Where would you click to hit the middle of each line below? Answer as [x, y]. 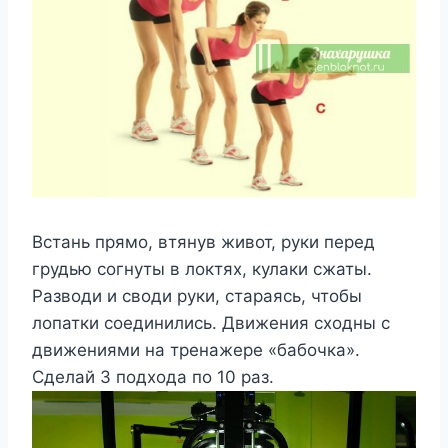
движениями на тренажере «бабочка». [196, 349]
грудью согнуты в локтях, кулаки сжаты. [202, 268]
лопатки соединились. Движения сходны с [211, 322]
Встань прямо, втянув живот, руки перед [203, 241]
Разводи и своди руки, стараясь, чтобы [197, 295]
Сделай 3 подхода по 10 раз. [153, 376]
